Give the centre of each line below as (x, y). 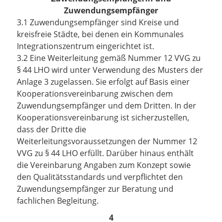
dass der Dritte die (52, 129)
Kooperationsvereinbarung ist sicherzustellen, (103, 117)
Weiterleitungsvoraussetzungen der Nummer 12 (107, 141)
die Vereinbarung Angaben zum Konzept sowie (104, 165)
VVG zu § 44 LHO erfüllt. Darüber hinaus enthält (105, 153)
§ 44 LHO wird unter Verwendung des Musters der (110, 70)
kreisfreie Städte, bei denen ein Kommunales (100, 34)
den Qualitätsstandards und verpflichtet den (100, 177)
